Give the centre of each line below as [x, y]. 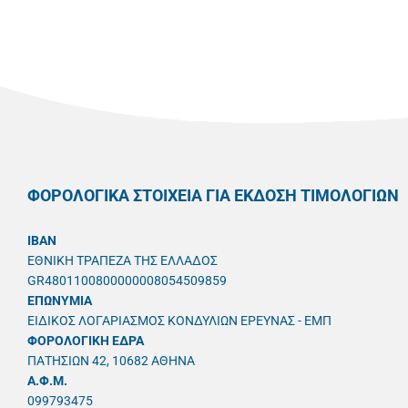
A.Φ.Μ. [47, 381]
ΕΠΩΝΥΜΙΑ [60, 301]
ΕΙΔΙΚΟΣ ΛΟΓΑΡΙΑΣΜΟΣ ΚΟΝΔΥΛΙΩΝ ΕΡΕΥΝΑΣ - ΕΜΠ [179, 321]
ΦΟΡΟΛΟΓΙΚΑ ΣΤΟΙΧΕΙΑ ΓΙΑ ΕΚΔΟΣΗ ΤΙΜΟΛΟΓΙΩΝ [213, 196]
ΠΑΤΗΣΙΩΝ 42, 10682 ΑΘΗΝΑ [111, 361]
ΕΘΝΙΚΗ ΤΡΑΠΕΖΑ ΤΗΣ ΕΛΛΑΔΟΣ [122, 261]
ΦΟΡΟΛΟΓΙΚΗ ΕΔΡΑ [86, 341]
